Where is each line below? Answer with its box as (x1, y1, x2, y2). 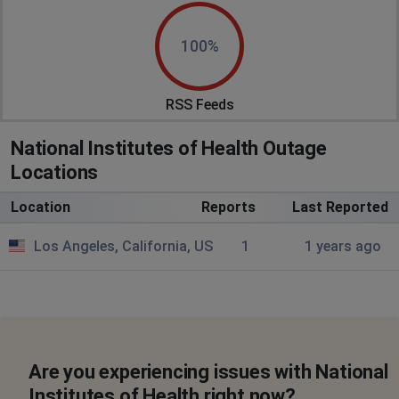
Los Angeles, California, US (34, 237, 213, 255)
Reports (200, 198, 256, 216)
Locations (11, 160, 99, 183)
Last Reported (291, 198, 388, 216)
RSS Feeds (165, 95, 234, 113)
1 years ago (304, 237, 381, 255)
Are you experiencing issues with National (28, 360, 388, 383)
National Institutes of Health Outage (11, 136, 327, 159)
